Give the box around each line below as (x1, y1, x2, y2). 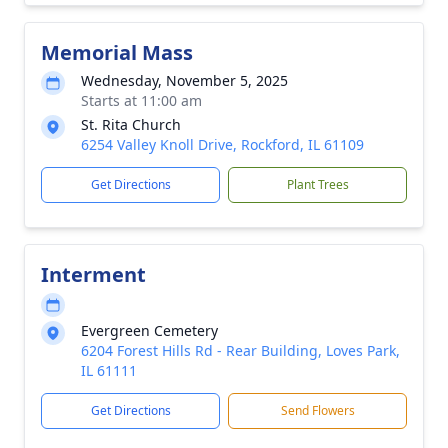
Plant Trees (286, 176, 349, 193)
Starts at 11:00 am (81, 91, 202, 110)
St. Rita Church (81, 115, 181, 134)
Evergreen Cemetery (81, 321, 218, 340)
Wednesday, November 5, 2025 (81, 71, 288, 90)
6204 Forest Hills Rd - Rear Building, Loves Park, (81, 341, 400, 360)
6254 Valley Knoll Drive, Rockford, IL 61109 (81, 135, 364, 154)
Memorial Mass (41, 39, 193, 66)
